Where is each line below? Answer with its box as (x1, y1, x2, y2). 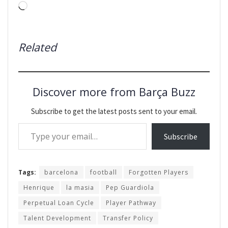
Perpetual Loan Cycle (23, 198, 94, 208)
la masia (66, 183, 94, 192)
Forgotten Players (129, 168, 188, 177)
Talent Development (23, 214, 91, 223)
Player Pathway (106, 198, 156, 208)
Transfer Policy (103, 214, 153, 223)
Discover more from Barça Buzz (33, 84, 195, 100)
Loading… (27, 1, 64, 13)
